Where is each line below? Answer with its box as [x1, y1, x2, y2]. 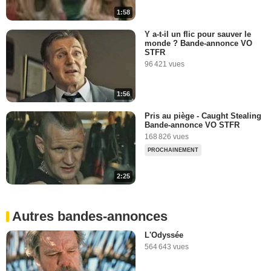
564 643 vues [145, 242, 189, 251]
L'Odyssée [145, 230, 183, 240]
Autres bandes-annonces [12, 208, 168, 224]
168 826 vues [145, 132, 189, 142]
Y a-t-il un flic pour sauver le [145, 30, 251, 39]
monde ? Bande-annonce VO [145, 39, 252, 48]
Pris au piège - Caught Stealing [145, 111, 261, 121]
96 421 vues [145, 60, 184, 69]
